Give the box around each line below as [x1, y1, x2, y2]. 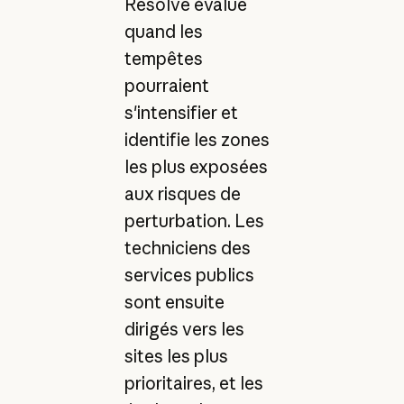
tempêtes [124, 47, 203, 69]
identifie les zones [124, 128, 270, 151]
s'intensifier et [124, 101, 238, 124]
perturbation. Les [124, 209, 264, 232]
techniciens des [124, 236, 251, 259]
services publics [124, 263, 254, 286]
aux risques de [124, 182, 241, 205]
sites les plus [124, 344, 228, 367]
